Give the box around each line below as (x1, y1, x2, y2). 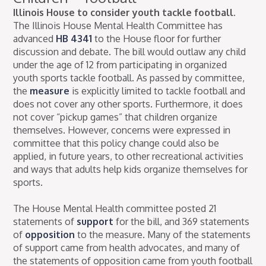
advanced (13, 33, 56, 45)
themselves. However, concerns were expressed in (13, 124, 231, 137)
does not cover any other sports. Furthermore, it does (13, 98, 243, 110)
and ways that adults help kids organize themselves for (13, 163, 248, 176)
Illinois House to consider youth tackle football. (13, 7, 236, 19)
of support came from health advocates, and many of (13, 242, 240, 254)
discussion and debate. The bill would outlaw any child (13, 46, 246, 58)
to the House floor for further (92, 33, 221, 45)
